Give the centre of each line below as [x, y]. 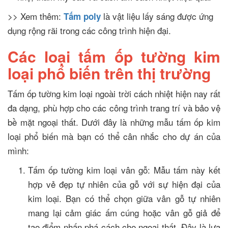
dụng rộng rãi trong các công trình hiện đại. [89, 30]
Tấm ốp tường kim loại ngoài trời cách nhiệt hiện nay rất [114, 93]
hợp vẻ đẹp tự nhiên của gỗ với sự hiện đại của [124, 184]
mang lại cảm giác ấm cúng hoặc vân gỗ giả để [124, 212]
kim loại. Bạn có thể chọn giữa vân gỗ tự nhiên [124, 198]
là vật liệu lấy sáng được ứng [157, 16]
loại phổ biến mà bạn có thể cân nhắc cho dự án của [114, 136]
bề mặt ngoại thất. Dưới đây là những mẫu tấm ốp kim [114, 122]
